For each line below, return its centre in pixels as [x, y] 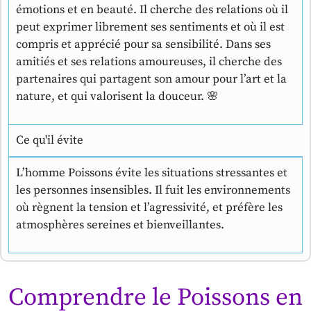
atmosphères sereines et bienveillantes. [120, 225]
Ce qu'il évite [50, 141]
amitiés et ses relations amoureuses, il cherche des [149, 62]
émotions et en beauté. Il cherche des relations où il [152, 10]
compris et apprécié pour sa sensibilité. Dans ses [143, 45]
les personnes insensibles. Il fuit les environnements [153, 191]
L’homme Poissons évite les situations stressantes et [152, 173]
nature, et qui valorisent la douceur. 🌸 [117, 97]
